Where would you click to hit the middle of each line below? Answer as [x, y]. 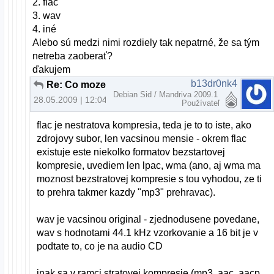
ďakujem [52, 70]
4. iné [45, 29]
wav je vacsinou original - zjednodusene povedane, [148, 220]
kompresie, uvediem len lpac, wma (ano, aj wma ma [149, 166]
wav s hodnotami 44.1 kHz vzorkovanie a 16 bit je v [148, 233]
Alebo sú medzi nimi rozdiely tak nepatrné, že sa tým [146, 43]
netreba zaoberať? [73, 56]
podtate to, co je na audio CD [100, 246]
